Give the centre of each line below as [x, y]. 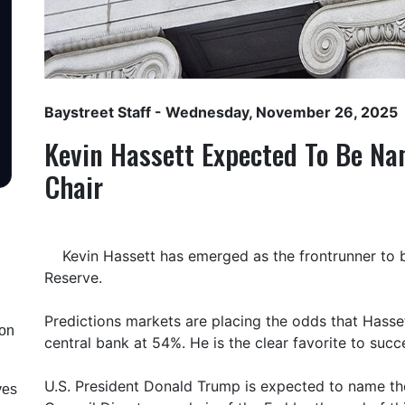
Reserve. [73, 278]
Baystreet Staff [98, 112]
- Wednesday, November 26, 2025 [274, 112]
